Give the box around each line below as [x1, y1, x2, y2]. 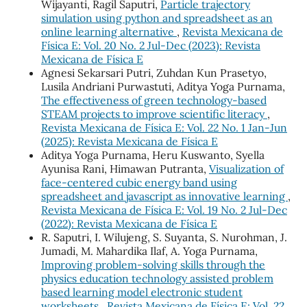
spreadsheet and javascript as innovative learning [40, 189, 288, 204]
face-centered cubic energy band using [40, 175, 237, 190]
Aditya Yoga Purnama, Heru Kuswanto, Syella [40, 148, 265, 162]
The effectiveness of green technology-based [40, 93, 267, 108]
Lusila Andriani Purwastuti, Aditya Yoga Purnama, [40, 79, 285, 94]
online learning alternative [40, 25, 177, 39]
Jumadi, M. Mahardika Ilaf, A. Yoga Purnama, [40, 244, 258, 258]
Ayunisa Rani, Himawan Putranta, [40, 162, 209, 176]
